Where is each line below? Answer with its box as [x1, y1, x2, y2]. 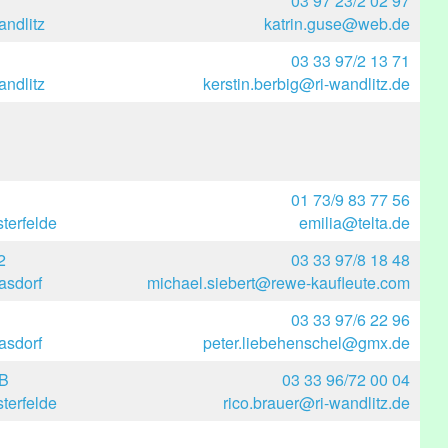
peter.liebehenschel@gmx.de [203, 331, 410, 354]
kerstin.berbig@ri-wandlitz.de [203, 72, 410, 95]
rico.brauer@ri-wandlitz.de [223, 391, 410, 414]
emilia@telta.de [299, 211, 410, 234]
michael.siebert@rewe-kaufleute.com [147, 271, 410, 294]
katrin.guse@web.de [264, 12, 410, 35]
